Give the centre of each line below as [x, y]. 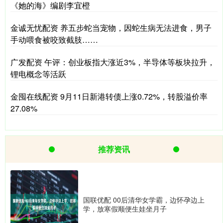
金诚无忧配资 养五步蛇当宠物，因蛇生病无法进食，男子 [111, 28]
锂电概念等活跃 [38, 74]
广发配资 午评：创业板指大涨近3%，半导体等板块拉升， [113, 62]
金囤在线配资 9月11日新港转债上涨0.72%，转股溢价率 [109, 97]
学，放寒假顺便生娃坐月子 [125, 209]
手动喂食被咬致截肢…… [54, 40]
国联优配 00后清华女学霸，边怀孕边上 [144, 200]
